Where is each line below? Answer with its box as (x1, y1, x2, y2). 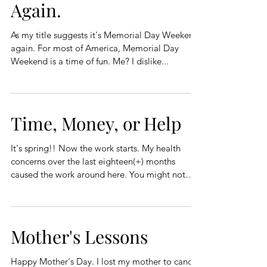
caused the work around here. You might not (11, 169, 129, 181)
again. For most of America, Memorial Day (11, 42, 38, 54)
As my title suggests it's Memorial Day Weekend (11, 29, 199, 41)
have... (11, 182, 36, 194)
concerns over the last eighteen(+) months (11, 156, 175, 167)
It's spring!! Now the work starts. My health (11, 142, 58, 154)
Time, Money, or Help (11, 111, 181, 136)
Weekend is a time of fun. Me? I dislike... (132, 55, 169, 67)
